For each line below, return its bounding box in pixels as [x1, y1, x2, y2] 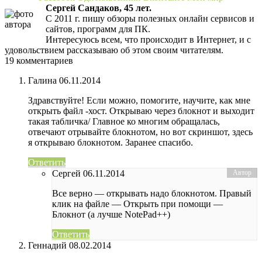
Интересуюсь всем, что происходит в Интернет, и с [46, 35, 251, 45]
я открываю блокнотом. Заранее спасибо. [28, 137, 193, 148]
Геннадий [28, 240, 67, 251]
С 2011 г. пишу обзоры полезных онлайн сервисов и [46, 13, 254, 24]
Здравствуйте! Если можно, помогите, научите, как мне [28, 95, 250, 106]
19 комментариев [5, 56, 73, 66]
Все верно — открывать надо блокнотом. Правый [52, 188, 251, 199]
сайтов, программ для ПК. [46, 24, 150, 35]
